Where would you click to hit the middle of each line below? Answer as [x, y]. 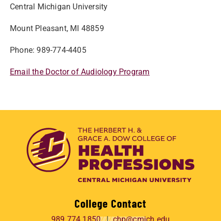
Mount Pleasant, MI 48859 [57, 28]
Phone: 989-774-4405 [48, 50]
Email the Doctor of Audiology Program [80, 72]
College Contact [110, 203]
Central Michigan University [59, 7]
